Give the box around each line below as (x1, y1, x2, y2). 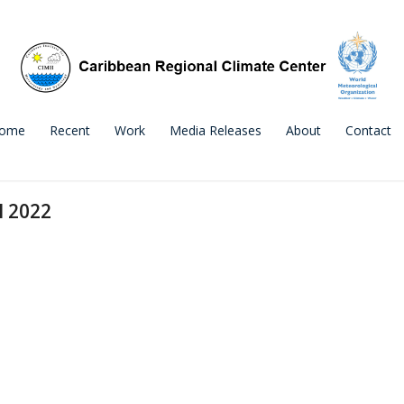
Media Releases (170, 122, 262, 139)
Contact (345, 122, 391, 139)
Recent (50, 122, 90, 139)
